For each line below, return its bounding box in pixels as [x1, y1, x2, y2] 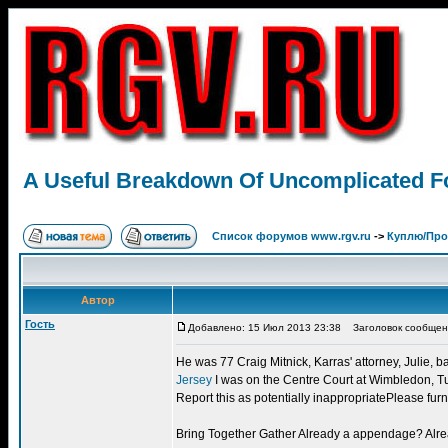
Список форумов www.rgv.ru [212, 230, 371, 242]
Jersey [176, 373, 212, 387]
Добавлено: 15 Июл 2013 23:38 [188, 322, 341, 333]
